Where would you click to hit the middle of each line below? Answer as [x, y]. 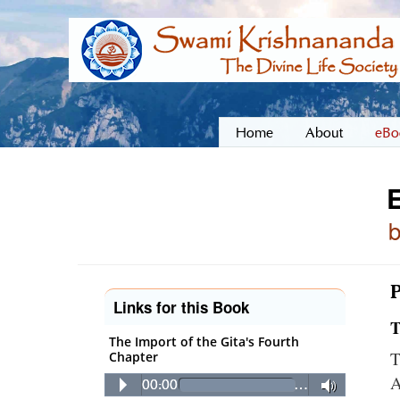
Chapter [133, 357]
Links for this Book [181, 307]
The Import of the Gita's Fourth [204, 342]
